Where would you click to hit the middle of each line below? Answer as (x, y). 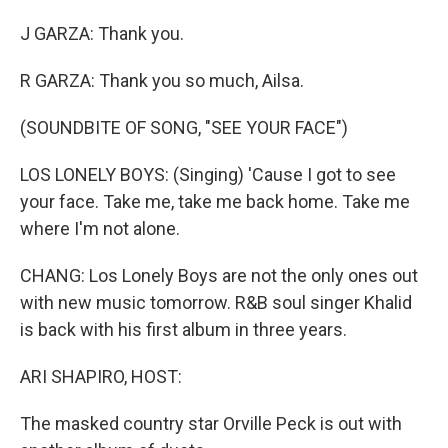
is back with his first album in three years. (183, 329)
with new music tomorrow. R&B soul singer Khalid (216, 302)
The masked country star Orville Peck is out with (211, 423)
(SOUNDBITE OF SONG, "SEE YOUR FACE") (184, 127)
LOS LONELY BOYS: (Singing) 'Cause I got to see (208, 174)
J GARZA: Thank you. (102, 33)
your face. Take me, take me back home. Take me (215, 201)
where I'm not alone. (100, 228)
